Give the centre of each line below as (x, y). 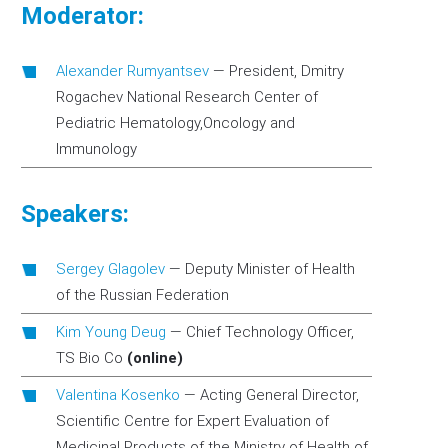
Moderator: (82, 16)
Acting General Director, (279, 395)
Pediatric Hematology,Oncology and (175, 123)
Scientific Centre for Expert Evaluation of (192, 421)
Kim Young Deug (111, 332)
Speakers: (75, 214)
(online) (155, 358)
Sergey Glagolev (110, 269)
